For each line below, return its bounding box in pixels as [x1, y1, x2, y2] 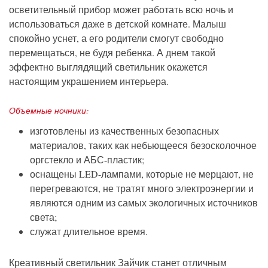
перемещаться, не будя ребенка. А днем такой [9, 46, 215, 59]
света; [30, 211, 57, 224]
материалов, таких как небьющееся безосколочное [30, 139, 257, 152]
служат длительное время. [30, 225, 148, 238]
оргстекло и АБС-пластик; [30, 153, 144, 166]
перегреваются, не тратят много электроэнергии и [30, 182, 254, 195]
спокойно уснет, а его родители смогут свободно [9, 32, 224, 45]
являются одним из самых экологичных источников [30, 196, 258, 209]
